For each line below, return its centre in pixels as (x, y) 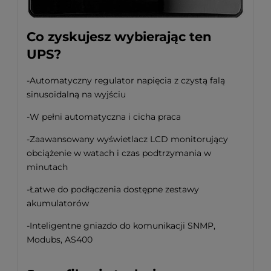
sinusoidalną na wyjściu (76, 94)
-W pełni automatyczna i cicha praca (104, 116)
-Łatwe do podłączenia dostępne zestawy (113, 189)
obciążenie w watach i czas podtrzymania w (119, 153)
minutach (47, 167)
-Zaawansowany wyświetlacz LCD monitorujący (127, 139)
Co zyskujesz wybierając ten (119, 37)
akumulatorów (58, 203)
